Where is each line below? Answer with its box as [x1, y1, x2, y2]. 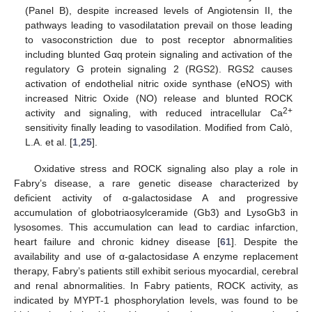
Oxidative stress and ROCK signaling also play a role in [33, 162, 298, 174]
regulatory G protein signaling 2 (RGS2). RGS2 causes [25, 63, 292, 75]
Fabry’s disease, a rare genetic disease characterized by [14, 177, 298, 189]
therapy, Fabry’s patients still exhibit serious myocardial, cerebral [14, 265, 298, 276]
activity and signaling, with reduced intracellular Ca [25, 107, 283, 118]
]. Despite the [231, 235, 298, 247]
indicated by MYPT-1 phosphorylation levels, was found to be [14, 294, 298, 306]
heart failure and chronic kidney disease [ [14, 235, 220, 247]
